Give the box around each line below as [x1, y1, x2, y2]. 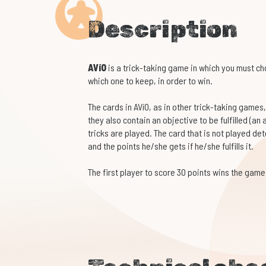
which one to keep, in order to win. [87, 75, 213, 87]
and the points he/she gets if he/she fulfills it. [87, 140, 254, 152]
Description [87, 15, 237, 44]
